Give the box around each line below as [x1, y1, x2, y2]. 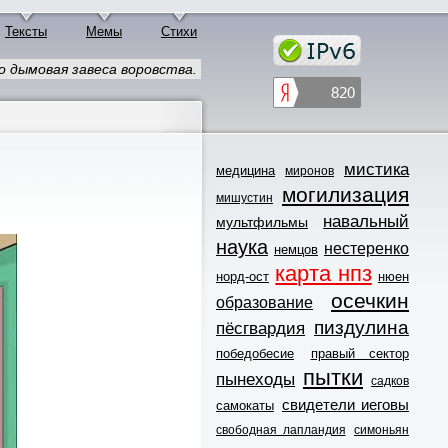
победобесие [216, 345, 294, 361]
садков [371, 373, 409, 388]
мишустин [216, 190, 273, 205]
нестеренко [324, 239, 409, 257]
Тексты [5, 23, 47, 39]
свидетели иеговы [282, 395, 409, 413]
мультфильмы [216, 213, 308, 230]
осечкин [331, 288, 409, 312]
